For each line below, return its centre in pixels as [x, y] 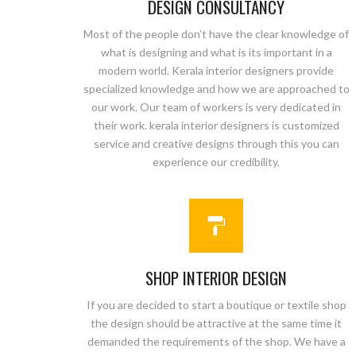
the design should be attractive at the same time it [216, 323]
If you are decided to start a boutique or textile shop [216, 305]
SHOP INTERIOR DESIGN [216, 278]
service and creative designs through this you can [216, 143]
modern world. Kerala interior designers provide [216, 70]
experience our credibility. [216, 162]
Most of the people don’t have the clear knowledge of [216, 34]
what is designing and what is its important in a [216, 52]
